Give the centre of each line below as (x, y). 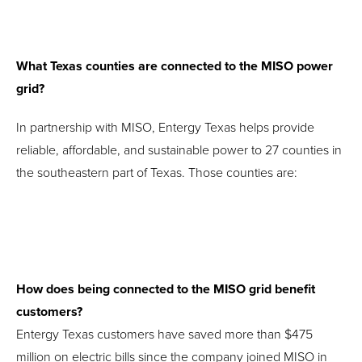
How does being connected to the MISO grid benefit (166, 289)
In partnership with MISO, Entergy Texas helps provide (165, 127)
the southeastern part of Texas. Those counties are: (157, 173)
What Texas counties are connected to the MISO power (175, 66)
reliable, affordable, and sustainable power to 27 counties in (179, 150)
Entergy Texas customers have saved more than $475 (164, 334)
